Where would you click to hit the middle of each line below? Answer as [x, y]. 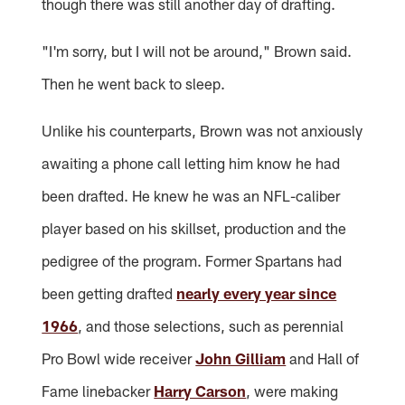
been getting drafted [109, 292]
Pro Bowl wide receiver [119, 358]
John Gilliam [241, 358]
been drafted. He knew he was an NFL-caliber [191, 195]
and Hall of [323, 358]
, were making [292, 390]
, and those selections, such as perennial [211, 325]
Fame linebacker [98, 390]
